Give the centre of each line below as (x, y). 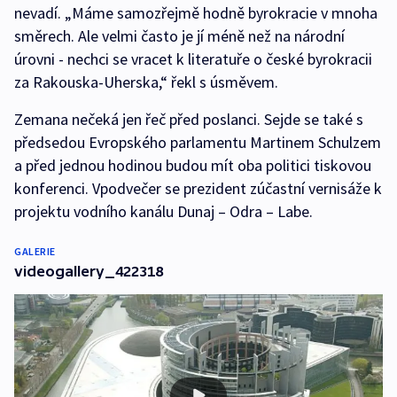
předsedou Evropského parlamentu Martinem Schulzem (198, 142)
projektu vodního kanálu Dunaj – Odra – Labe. (163, 211)
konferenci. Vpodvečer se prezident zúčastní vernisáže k (198, 188)
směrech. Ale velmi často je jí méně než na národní (179, 35)
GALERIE (35, 251)
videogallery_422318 (89, 271)
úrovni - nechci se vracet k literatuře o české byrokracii (193, 58)
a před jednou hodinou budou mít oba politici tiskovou (193, 165)
